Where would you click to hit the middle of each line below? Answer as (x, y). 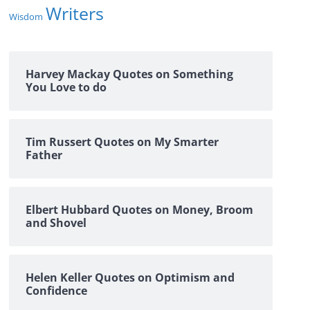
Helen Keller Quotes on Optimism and (130, 277)
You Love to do (66, 87)
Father (44, 155)
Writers (75, 13)
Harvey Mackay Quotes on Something (129, 74)
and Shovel (56, 223)
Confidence (56, 291)
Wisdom (26, 17)
